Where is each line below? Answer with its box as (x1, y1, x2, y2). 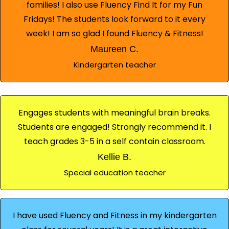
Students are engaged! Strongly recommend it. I (18, 121, 211, 133)
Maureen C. (90, 43, 139, 54)
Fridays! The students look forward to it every (24, 13, 205, 25)
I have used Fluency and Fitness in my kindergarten (12, 209, 217, 221)
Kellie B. (98, 151, 131, 162)
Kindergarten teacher (73, 59, 156, 70)
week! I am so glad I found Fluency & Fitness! (26, 27, 203, 39)
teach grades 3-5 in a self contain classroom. (24, 135, 205, 147)
